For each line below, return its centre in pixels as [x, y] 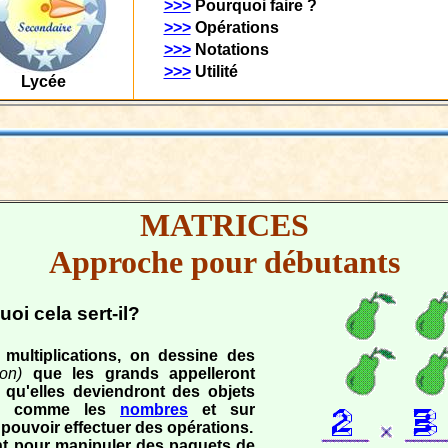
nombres [154, 409]
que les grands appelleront [144, 373]
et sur [222, 409]
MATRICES [224, 225]
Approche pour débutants [224, 262]
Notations [229, 49]
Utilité [214, 71]
